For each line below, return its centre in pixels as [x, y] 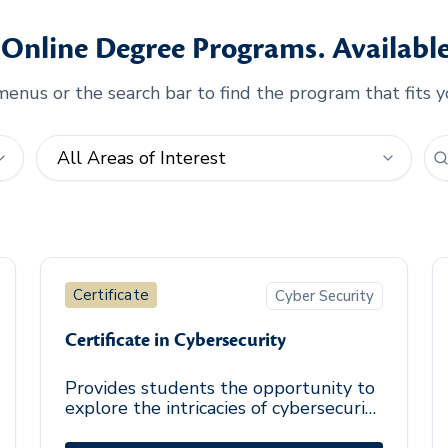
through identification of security [200, 428]
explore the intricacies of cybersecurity [224, 408]
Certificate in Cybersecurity [176, 340]
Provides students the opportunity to [220, 388]
